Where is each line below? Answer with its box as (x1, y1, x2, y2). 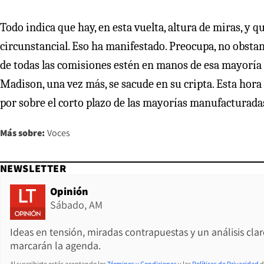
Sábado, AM (50, 197, 103, 212)
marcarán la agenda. (10, 238, 101, 252)
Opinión (50, 184, 88, 198)
